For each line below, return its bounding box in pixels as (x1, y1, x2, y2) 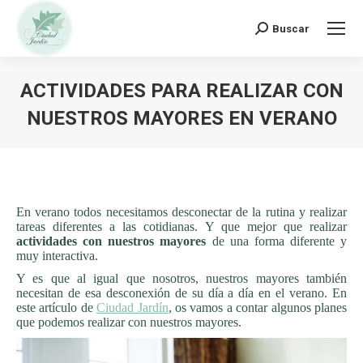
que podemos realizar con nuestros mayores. (16, 315, 241, 329)
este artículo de (16, 301, 97, 314)
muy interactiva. (16, 249, 98, 263)
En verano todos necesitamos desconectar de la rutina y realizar (16, 205, 347, 219)
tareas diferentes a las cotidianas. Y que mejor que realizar (16, 220, 347, 233)
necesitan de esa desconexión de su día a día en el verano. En (16, 286, 347, 300)
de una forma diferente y (211, 234, 347, 248)
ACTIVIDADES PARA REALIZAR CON (19, 79, 344, 102)
